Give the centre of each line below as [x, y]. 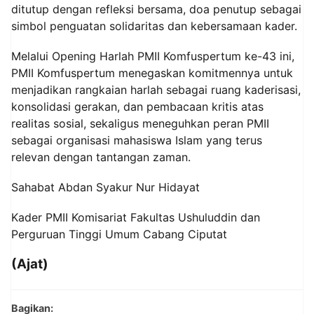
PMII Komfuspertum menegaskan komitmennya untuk [152, 73]
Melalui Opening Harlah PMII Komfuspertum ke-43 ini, [153, 56]
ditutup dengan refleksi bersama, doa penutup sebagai [156, 9]
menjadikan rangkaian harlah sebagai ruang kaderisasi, [156, 89]
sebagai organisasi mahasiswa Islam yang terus [137, 140]
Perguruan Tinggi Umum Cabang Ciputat [119, 234]
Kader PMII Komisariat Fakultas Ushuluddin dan [136, 218]
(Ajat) [30, 264]
